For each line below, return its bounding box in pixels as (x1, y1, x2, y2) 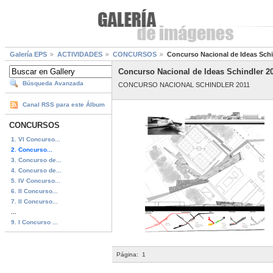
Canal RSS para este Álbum (23, 101, 105, 108)
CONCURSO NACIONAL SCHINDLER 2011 (118, 80, 250, 88)
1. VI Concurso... (11, 135, 60, 143)
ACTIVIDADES (57, 51, 102, 58)
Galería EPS (10, 51, 47, 58)
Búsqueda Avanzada (23, 80, 83, 87)
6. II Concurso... (11, 187, 58, 194)
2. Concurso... (11, 146, 52, 153)
